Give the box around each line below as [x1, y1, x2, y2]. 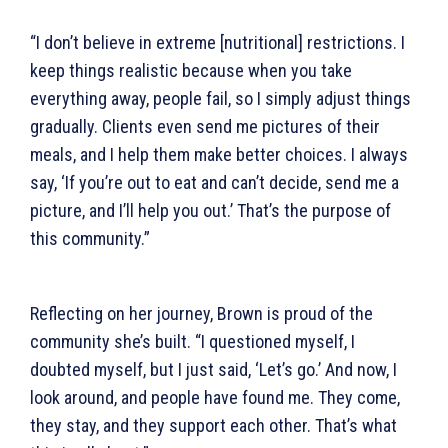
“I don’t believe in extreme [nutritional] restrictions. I [30, 31, 405, 53]
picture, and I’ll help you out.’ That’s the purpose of [30, 199, 391, 221]
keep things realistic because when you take [30, 59, 352, 81]
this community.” [30, 227, 154, 249]
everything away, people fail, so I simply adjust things [30, 87, 411, 109]
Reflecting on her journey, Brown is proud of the [30, 302, 373, 324]
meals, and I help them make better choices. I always [30, 143, 408, 165]
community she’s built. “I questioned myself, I [30, 330, 355, 352]
